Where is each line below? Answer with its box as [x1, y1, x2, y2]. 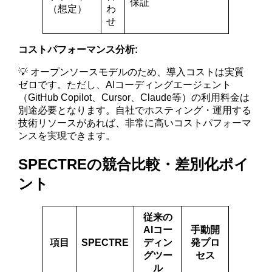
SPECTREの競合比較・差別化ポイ [18, 156, 250, 173]
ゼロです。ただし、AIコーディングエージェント [18, 80, 232, 90]
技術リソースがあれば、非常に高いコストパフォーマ [18, 118, 252, 129]
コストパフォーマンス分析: [18, 44, 138, 55]
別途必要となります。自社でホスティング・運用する [18, 105, 252, 116]
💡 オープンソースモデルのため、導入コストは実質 [18, 67, 245, 78]
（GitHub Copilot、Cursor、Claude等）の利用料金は [18, 92, 250, 103]
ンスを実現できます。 [18, 131, 116, 141]
